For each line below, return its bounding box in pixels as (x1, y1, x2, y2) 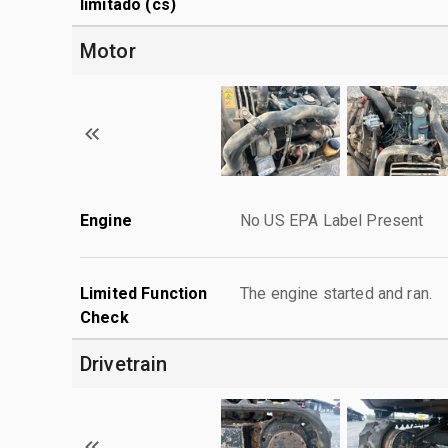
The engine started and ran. (240, 283, 433, 303)
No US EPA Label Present (240, 210, 424, 230)
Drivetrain (80, 351, 168, 376)
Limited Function (80, 283, 208, 303)
